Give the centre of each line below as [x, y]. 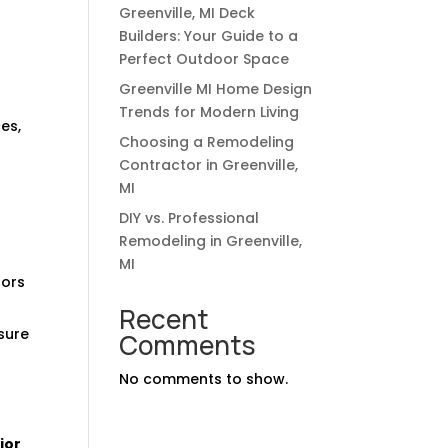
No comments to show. [204, 378]
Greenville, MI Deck [187, 12]
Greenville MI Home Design [216, 88]
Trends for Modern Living [209, 111]
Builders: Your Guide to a [209, 35]
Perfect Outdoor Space [204, 58]
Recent [164, 318]
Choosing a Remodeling [207, 141]
